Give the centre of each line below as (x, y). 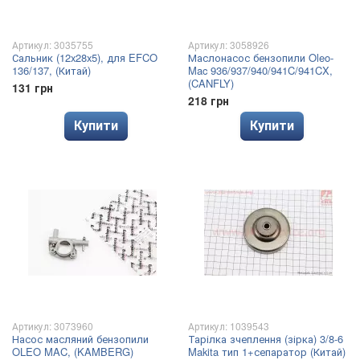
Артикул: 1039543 (229, 326)
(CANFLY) (211, 83)
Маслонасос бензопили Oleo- (261, 57)
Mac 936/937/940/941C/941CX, (260, 70)
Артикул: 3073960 (53, 326)
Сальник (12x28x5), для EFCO (85, 57)
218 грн (209, 100)
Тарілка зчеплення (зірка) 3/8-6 (266, 339)
